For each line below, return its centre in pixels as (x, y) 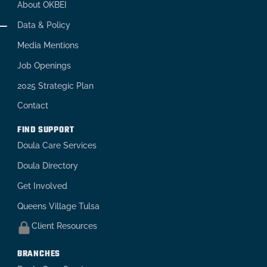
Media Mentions (48, 45)
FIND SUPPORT (46, 131)
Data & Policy (44, 25)
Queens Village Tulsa (58, 206)
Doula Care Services (57, 146)
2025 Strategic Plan (55, 86)
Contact (32, 106)
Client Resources (64, 226)
